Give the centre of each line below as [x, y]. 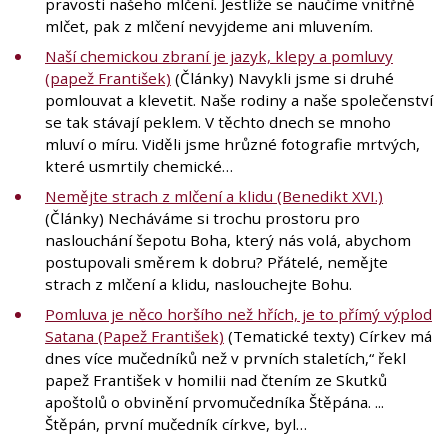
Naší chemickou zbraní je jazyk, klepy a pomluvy [219, 55]
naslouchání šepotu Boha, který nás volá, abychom [228, 239]
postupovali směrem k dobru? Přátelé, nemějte [216, 261]
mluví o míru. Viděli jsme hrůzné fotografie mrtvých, [232, 143]
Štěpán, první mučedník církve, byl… [176, 423]
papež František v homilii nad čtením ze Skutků [216, 379]
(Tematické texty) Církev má [328, 335]
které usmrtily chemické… [139, 165]
